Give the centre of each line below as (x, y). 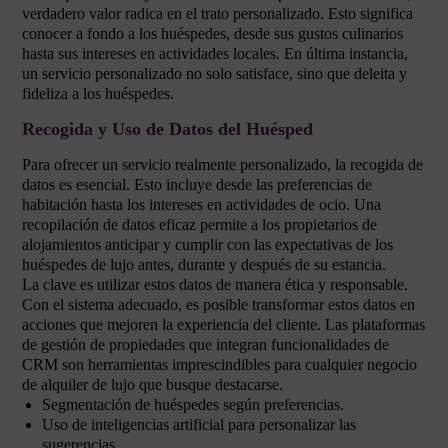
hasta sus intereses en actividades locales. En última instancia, (215, 53)
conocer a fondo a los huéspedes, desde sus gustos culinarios (212, 33)
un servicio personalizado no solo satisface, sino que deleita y (214, 73)
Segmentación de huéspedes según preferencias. (193, 404)
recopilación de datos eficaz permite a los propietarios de (199, 224)
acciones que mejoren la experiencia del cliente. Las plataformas (223, 324)
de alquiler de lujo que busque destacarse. (152, 384)
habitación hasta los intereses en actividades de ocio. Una (201, 204)
